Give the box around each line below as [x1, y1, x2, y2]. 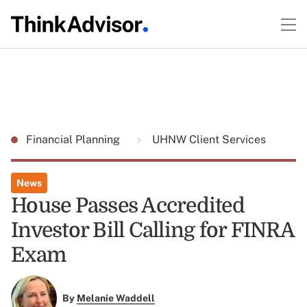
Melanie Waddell [76, 293, 155, 304]
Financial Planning [26, 133, 123, 146]
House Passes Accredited [11, 194, 245, 217]
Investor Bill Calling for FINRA [11, 219, 294, 242]
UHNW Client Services [149, 133, 266, 146]
